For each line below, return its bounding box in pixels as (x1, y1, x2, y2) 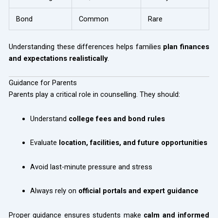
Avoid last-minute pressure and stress (30, 162, 152, 171)
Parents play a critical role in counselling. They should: (8, 90, 180, 99)
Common (79, 14, 109, 23)
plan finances (163, 42, 210, 51)
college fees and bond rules (68, 114, 165, 123)
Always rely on (30, 186, 78, 196)
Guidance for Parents (8, 78, 77, 88)
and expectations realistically (8, 54, 108, 63)
